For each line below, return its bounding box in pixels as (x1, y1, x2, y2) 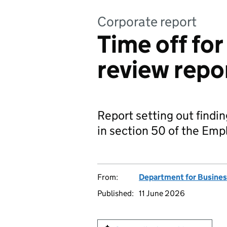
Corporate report (97, 13, 197, 30)
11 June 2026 (139, 188, 185, 198)
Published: (97, 188, 134, 198)
